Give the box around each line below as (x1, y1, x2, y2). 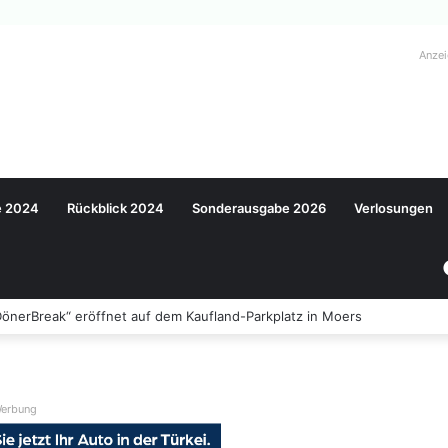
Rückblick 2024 (67, 200, 164, 216)
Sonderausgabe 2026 (192, 200, 326, 216)
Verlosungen (354, 200, 433, 216)
